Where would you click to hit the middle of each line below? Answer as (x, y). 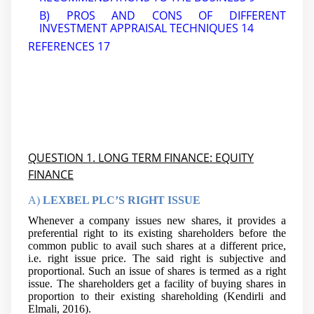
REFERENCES (61, 46)
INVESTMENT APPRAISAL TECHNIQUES (139, 28)
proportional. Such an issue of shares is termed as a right (157, 271)
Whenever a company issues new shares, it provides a (157, 221)
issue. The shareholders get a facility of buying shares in (157, 284)
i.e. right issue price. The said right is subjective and (157, 259)
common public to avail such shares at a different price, (157, 246)
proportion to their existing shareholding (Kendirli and (157, 296)
